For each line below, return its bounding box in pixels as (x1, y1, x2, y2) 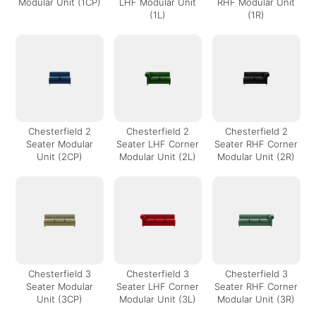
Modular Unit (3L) (119, 293, 197, 305)
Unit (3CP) (37, 293, 83, 305)
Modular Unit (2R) (217, 151, 296, 163)
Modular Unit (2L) (119, 151, 197, 163)
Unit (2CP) (37, 151, 83, 163)
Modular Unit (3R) (217, 293, 296, 305)
